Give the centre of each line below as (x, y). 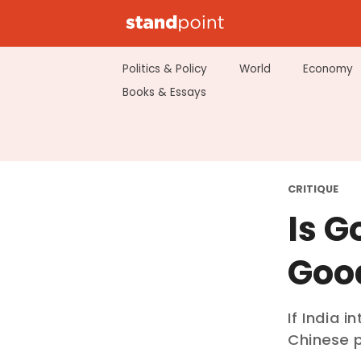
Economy (328, 69)
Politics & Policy (165, 69)
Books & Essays (164, 92)
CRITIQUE (313, 189)
